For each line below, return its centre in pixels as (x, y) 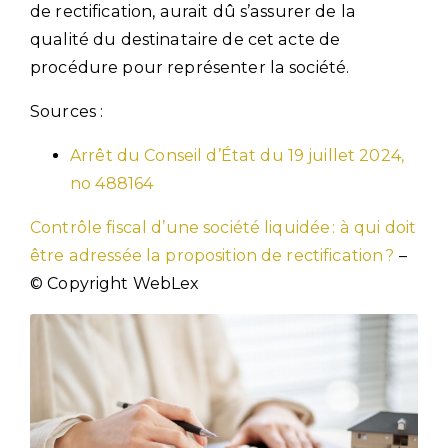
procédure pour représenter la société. (190, 67)
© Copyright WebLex (115, 283)
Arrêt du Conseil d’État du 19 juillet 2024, (237, 155)
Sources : (67, 111)
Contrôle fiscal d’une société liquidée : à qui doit (223, 227)
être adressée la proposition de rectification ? (212, 255)
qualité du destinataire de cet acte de (185, 39)
